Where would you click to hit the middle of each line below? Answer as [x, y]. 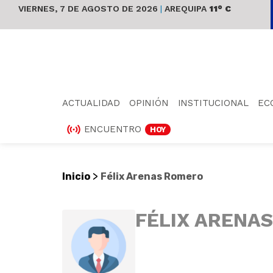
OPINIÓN [149, 103]
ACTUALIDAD [91, 103]
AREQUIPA [184, 9]
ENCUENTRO [112, 129]
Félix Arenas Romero [152, 176]
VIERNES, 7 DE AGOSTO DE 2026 [89, 9]
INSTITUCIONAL [213, 103]
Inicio [76, 176]
